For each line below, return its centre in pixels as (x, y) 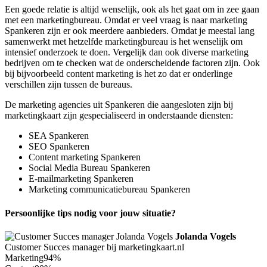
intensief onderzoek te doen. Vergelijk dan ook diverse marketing (127, 52)
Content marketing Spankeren (85, 157)
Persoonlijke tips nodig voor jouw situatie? (90, 213)
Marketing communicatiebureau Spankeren (109, 190)
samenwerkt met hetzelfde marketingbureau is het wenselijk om (124, 42)
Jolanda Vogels (206, 236)
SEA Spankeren (59, 136)
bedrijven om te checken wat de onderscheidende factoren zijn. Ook (132, 63)
